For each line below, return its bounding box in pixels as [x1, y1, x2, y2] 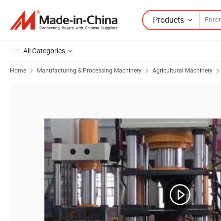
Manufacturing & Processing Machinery [37, 66, 142, 74]
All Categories [23, 46, 65, 55]
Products [153, 14, 184, 25]
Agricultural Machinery [152, 66, 213, 74]
